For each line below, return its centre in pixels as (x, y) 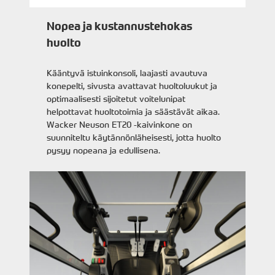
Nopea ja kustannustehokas (120, 27)
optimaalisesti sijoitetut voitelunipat (116, 99)
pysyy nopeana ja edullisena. (104, 150)
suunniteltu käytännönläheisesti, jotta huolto (134, 137)
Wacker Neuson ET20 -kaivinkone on (120, 125)
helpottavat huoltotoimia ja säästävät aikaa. (134, 112)
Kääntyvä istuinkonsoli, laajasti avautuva (127, 73)
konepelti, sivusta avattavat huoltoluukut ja (132, 86)
